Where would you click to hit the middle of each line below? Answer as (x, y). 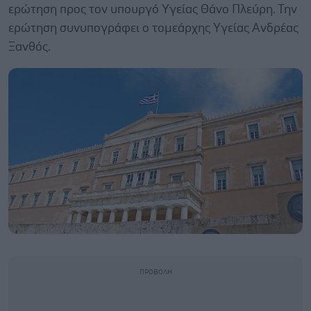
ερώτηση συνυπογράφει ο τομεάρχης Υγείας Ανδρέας (153, 28)
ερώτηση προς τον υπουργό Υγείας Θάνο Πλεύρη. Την (153, 10)
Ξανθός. (30, 47)
